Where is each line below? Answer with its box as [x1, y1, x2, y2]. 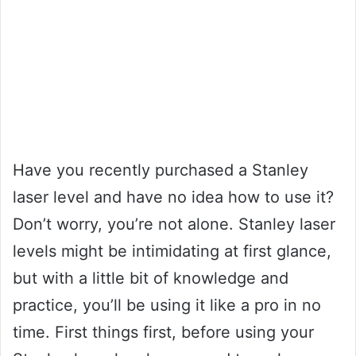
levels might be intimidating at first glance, [13, 241, 331, 261]
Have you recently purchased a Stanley [13, 160, 308, 180]
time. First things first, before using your [13, 322, 314, 342]
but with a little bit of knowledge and [13, 268, 288, 288]
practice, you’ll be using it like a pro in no [13, 295, 321, 315]
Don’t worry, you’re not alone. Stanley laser [13, 214, 335, 234]
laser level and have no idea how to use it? [13, 187, 334, 207]
